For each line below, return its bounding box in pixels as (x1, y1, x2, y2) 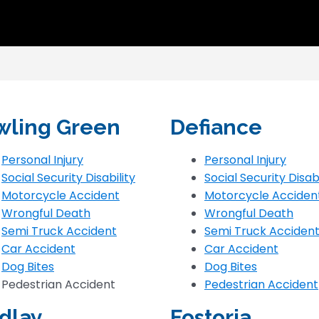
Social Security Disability (1, 169, 135, 186)
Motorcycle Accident (1, 187, 120, 204)
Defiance (170, 115, 262, 140)
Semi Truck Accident (1, 223, 117, 239)
